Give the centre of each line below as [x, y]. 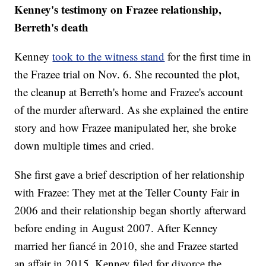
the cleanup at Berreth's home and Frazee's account [129, 92]
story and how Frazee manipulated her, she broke [126, 128]
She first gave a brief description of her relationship [130, 175]
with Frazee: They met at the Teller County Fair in [127, 192]
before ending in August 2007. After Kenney [116, 228]
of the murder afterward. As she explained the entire [132, 110]
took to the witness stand [109, 56]
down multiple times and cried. [85, 145]
